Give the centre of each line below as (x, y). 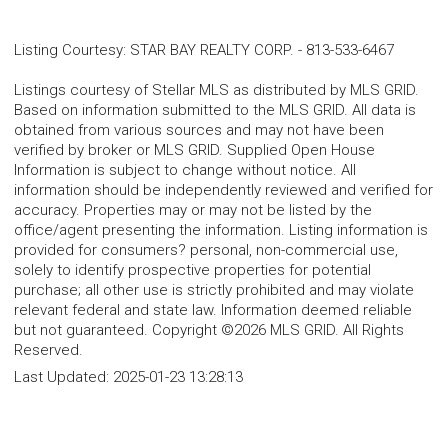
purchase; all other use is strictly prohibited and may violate (214, 289)
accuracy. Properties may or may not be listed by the (193, 209)
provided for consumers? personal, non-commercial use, (206, 249)
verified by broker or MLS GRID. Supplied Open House (194, 149)
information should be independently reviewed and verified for (223, 189)
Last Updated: (63, 376)
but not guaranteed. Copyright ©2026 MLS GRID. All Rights (209, 329)
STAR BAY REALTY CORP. (212, 49)
